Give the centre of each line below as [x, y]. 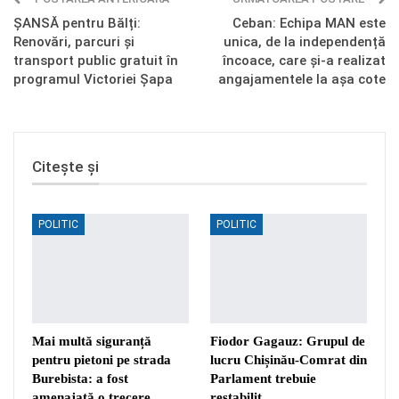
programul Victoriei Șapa [93, 79]
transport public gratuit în [96, 61]
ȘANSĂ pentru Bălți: [77, 23]
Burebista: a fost [80, 378]
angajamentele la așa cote [302, 79]
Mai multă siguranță [92, 341]
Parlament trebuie [263, 378]
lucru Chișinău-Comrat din [289, 359]
